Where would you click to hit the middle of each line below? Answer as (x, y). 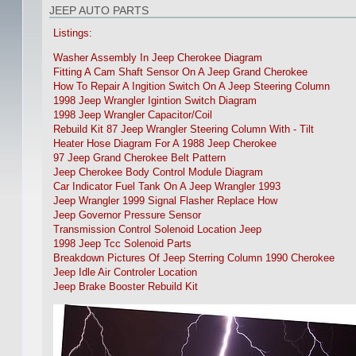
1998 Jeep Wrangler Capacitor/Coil (133, 116)
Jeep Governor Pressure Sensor (128, 216)
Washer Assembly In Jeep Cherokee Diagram (158, 58)
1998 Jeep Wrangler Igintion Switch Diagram (155, 101)
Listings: (73, 33)
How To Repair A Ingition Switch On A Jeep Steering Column (192, 87)
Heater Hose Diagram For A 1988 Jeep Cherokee (165, 144)
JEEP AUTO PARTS (99, 11)
